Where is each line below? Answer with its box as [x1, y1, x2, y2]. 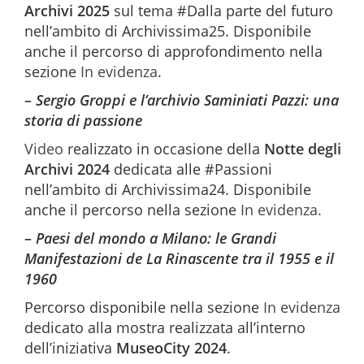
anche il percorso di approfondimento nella [24, 41, 323, 61]
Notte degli [264, 139, 341, 158]
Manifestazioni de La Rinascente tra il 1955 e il [24, 249, 334, 268]
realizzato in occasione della [63, 139, 264, 158]
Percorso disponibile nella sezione [24, 297, 263, 317]
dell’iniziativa [24, 338, 116, 357]
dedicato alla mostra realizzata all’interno [24, 318, 305, 337]
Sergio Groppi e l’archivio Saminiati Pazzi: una [36, 90, 339, 110]
